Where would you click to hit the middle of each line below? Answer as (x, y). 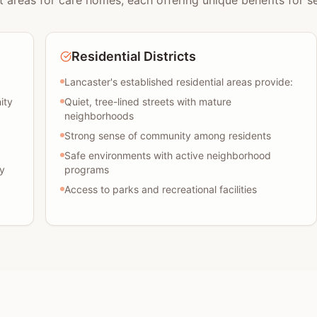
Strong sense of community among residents (168, 136)
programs (87, 169)
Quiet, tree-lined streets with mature (148, 102)
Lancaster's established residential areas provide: (179, 82)
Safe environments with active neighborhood (168, 155)
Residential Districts (134, 56)
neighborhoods (99, 116)
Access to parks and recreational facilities (161, 189)
